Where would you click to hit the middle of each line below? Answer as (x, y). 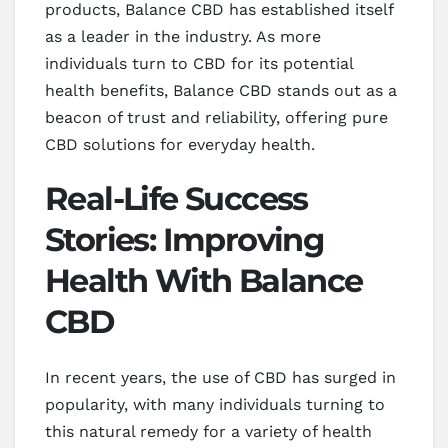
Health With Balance (204, 280)
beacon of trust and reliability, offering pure (216, 117)
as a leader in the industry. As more (183, 36)
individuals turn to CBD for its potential (199, 63)
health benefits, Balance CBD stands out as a (221, 90)
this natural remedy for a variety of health (208, 431)
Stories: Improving (184, 239)
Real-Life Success (176, 198)
